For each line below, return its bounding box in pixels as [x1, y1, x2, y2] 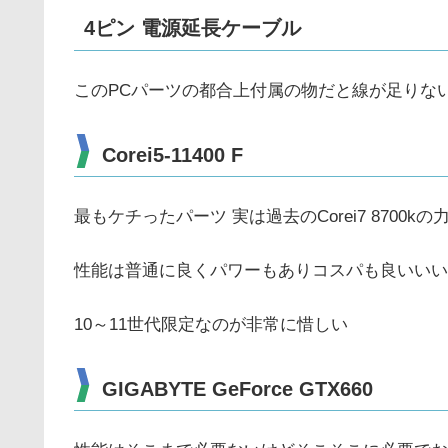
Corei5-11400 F [102, 144, 243, 167]
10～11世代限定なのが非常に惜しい [74, 314, 348, 334]
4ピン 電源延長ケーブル [84, 16, 301, 39]
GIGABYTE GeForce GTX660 [102, 377, 373, 400]
